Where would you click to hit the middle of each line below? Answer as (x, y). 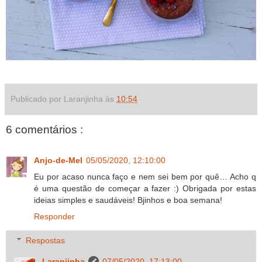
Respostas (46, 241)
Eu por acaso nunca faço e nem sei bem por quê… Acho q (145, 176)
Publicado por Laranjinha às (63, 99)
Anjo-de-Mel (58, 160)
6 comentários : (44, 130)
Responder (54, 216)
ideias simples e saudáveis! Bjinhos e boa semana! (128, 200)
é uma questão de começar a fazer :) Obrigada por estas (145, 188)
